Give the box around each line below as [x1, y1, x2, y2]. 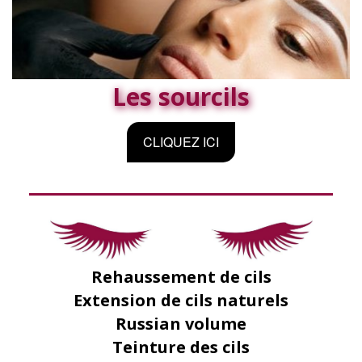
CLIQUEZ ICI [143, 133, 219, 151]
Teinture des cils [112, 336, 250, 358]
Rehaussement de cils [90, 266, 271, 288]
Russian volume [116, 313, 246, 335]
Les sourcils [112, 80, 250, 113]
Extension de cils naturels [74, 289, 288, 311]
